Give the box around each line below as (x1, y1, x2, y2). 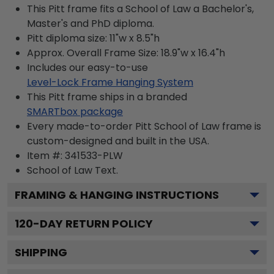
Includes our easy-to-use (27, 60, 148, 75)
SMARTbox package (27, 104, 123, 119)
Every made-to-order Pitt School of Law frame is (27, 119, 261, 133)
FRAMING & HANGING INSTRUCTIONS (15, 187, 219, 202)
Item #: (27, 148, 65, 163)
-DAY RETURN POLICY (33, 215, 153, 231)
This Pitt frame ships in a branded (27, 89, 187, 104)
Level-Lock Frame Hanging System (27, 75, 193, 89)
